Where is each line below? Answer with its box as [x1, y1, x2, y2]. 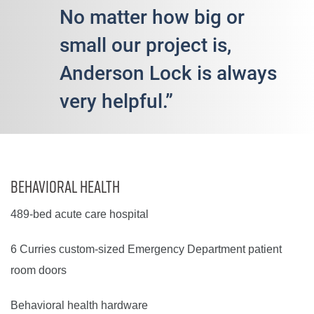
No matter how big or [60, 3, 245, 29]
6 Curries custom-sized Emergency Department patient [11, 243, 282, 255]
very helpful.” [60, 87, 173, 114]
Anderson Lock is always [60, 59, 277, 86]
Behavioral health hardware [11, 299, 148, 311]
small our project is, [60, 31, 231, 57]
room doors [11, 264, 67, 276]
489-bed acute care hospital [11, 208, 149, 220]
